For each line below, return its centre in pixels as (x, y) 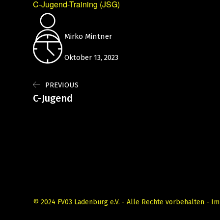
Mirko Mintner (87, 36)
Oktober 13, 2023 (90, 57)
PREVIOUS (62, 85)
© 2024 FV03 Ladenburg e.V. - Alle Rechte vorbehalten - (122, 202)
